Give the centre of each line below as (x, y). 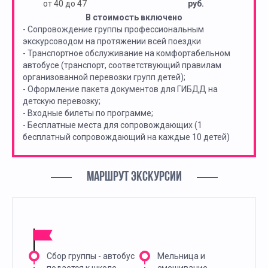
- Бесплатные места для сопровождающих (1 (112, 125)
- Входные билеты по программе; (88, 113)
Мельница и (181, 256)
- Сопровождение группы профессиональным (113, 30)
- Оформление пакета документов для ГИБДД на (120, 89)
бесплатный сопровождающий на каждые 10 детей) (126, 137)
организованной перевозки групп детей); (104, 77)
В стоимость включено (134, 18)
